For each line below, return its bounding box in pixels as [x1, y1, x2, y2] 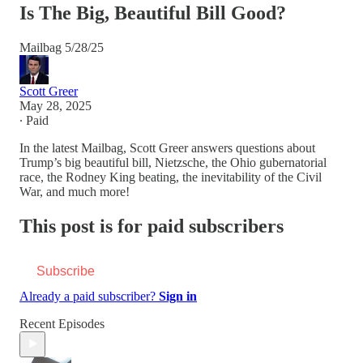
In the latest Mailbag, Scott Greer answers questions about [19, 140, 315, 155]
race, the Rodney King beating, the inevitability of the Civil [19, 169, 322, 184]
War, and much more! [19, 184, 130, 199]
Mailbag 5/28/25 [19, 40, 104, 54]
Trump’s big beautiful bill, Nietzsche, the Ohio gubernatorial [19, 155, 327, 169]
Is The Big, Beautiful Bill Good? [19, 2, 286, 23]
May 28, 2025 [19, 98, 92, 113]
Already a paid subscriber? [19, 288, 159, 303]
